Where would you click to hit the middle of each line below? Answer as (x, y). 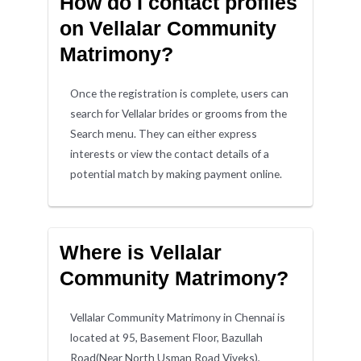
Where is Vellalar (140, 252)
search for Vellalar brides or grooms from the (179, 114)
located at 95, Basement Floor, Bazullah (167, 337)
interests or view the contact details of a (170, 154)
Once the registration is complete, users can (180, 93)
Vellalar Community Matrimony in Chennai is (178, 317)
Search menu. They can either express (164, 134)
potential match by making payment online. (176, 174)
